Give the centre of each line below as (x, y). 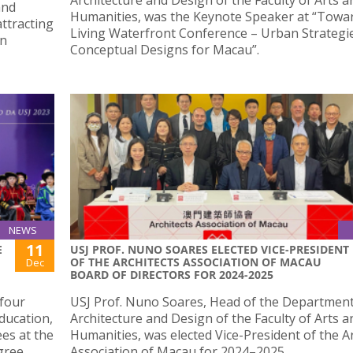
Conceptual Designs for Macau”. (165, 49)
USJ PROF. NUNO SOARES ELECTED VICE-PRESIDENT (210, 249)
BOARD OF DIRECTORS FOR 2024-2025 (172, 274)
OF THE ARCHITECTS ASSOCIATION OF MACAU (196, 262)
